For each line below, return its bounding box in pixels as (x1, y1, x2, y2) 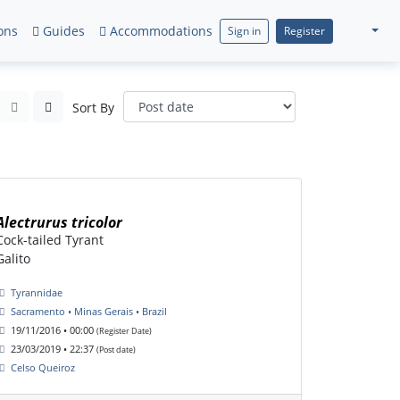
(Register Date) (96, 325, 152, 337)
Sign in (228, 22, 262, 38)
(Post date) (96, 344, 136, 356)
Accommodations (106, 22, 213, 39)
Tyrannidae (11, 286, 62, 300)
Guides (39, 22, 86, 39)
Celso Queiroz (11, 361, 75, 375)
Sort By (72, 98, 114, 116)
